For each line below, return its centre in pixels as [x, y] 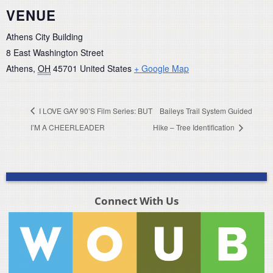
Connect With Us [136, 200]
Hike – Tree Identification [194, 127]
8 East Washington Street [55, 53]
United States [106, 69]
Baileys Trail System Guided [206, 110]
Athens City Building [44, 37]
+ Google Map [161, 69]
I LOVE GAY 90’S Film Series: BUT [95, 110]
